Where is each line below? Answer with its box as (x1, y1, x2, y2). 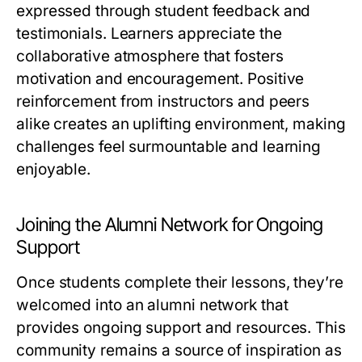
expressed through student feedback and (16, 2, 311, 21)
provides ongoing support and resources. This (16, 318, 346, 338)
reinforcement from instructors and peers (16, 92, 310, 112)
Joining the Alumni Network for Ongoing (16, 213, 323, 237)
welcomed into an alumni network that (16, 296, 288, 315)
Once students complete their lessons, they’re (16, 273, 343, 293)
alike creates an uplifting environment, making (16, 115, 346, 134)
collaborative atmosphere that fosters (16, 47, 284, 66)
